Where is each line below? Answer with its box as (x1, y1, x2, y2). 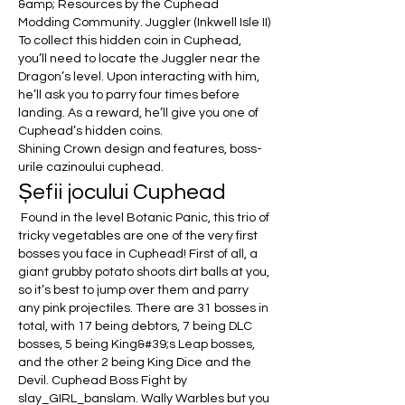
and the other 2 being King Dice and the (18, 355, 251, 369)
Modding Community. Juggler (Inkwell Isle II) (18, 15, 270, 29)
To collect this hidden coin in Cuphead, (18, 33, 241, 47)
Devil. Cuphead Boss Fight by (18, 373, 187, 387)
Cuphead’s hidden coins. (18, 124, 165, 137)
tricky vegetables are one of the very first (18, 229, 258, 242)
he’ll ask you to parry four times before (18, 88, 240, 101)
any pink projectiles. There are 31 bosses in (18, 301, 268, 315)
